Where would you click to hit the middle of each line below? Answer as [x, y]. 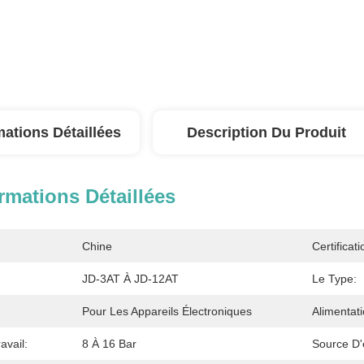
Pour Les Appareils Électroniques [167, 311]
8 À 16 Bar [109, 344]
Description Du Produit [266, 132]
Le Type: [334, 279]
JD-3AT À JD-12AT [130, 279]
